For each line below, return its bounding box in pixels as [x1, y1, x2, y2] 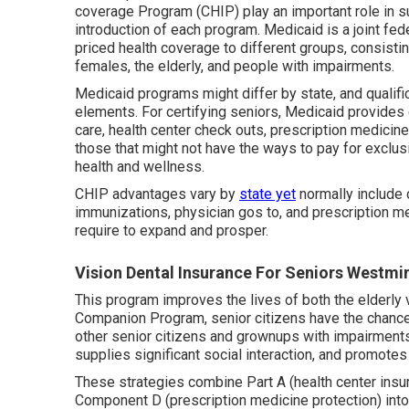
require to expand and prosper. [75, 222, 268, 239]
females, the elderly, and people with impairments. [75, 58, 394, 75]
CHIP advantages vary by [75, 185, 239, 203]
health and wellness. [75, 158, 204, 175]
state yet [239, 185, 296, 203]
